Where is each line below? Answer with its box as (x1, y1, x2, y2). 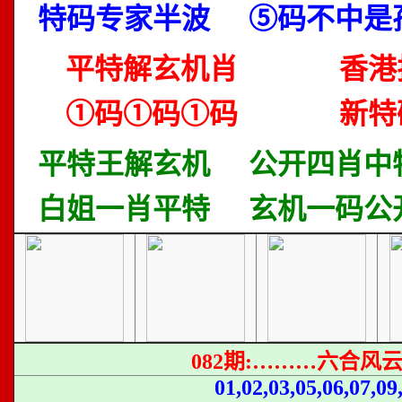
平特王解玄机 (37, 148, 210, 180)
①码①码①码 (65, 98, 238, 130)
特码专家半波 (37, 3, 210, 35)
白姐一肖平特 (37, 193, 210, 225)
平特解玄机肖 (65, 53, 238, 85)
